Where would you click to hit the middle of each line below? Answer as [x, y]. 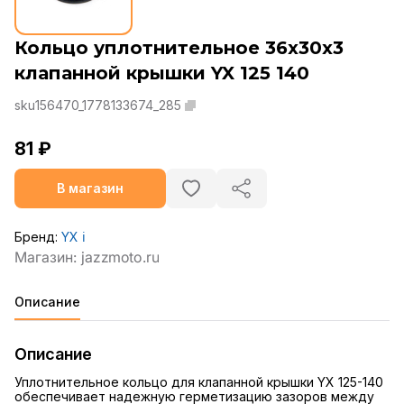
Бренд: [38, 237]
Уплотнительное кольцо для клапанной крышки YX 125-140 [199, 382]
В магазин [90, 188]
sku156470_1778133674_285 [98, 106]
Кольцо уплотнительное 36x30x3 [179, 48]
